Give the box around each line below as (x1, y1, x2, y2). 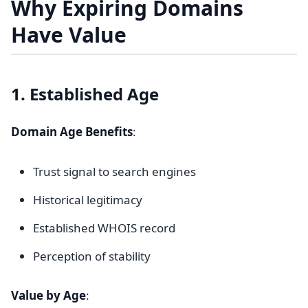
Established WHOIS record (33, 220, 175, 236)
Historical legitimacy (33, 192, 142, 208)
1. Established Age (11, 82, 159, 105)
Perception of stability (33, 248, 151, 264)
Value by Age (11, 287, 86, 303)
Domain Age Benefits (11, 124, 133, 140)
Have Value (11, 21, 126, 49)
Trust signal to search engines (33, 164, 196, 179)
